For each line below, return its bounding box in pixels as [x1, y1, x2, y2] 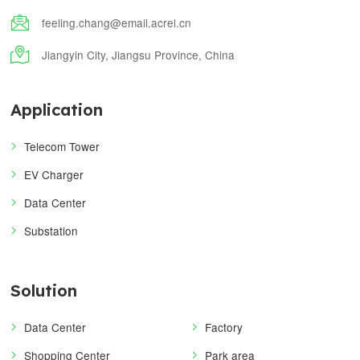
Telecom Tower [24, 137, 100, 154]
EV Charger [24, 166, 84, 182]
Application [10, 99, 103, 120]
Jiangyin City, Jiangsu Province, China [42, 46, 235, 63]
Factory [205, 318, 243, 335]
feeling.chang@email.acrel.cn [42, 14, 192, 31]
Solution [10, 280, 77, 301]
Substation [24, 222, 79, 239]
